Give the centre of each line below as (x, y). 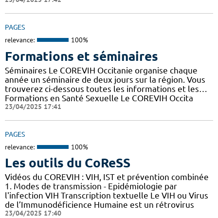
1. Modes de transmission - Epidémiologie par (91, 186)
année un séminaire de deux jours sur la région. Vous (105, 79)
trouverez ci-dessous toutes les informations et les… (106, 89)
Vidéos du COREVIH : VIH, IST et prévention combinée (107, 177)
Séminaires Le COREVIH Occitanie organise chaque (101, 70)
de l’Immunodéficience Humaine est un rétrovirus (100, 205)
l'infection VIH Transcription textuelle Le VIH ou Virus (107, 196)
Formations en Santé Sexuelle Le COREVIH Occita (99, 98)
